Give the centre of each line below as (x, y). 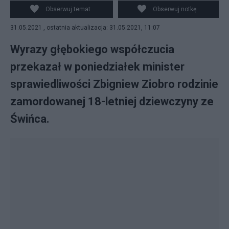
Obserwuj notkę (175, 9)
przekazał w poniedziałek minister (97, 67)
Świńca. (30, 119)
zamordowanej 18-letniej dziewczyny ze (112, 101)
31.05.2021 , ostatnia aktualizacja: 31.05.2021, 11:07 (85, 28)
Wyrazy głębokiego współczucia (92, 49)
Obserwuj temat (68, 9)
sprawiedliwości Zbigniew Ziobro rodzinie (114, 84)
